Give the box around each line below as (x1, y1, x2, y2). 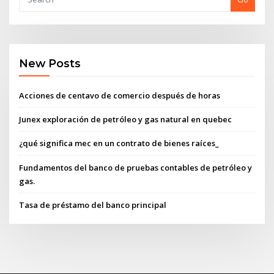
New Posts (19, 57, 81, 70)
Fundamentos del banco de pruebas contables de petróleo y (19, 161, 253, 173)
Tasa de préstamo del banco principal (19, 199, 167, 210)
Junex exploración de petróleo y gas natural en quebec (19, 114, 232, 125)
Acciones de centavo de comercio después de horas (19, 89, 221, 101)
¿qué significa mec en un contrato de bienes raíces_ (19, 138, 220, 149)
